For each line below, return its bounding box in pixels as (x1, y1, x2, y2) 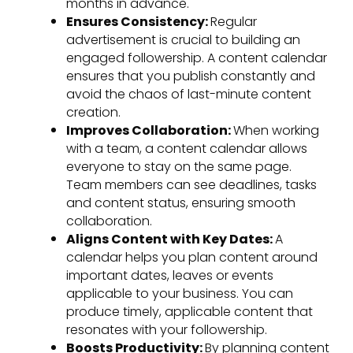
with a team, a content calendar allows (66, 139, 307, 158)
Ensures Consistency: (66, 13, 210, 32)
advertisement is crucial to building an (66, 31, 300, 50)
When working (233, 121, 319, 140)
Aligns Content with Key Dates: (66, 230, 275, 249)
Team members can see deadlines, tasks (66, 176, 317, 195)
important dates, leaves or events (66, 266, 273, 285)
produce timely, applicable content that (66, 303, 313, 321)
